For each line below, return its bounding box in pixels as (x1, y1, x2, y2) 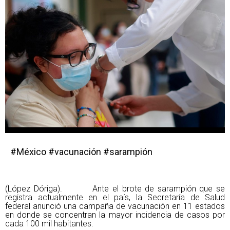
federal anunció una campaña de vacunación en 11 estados (5, 201, 225, 211)
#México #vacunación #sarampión (10, 146, 152, 157)
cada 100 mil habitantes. (5, 219, 93, 228)
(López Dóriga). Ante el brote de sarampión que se (5, 184, 225, 194)
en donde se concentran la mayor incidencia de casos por (5, 210, 225, 220)
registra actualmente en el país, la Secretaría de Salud (5, 193, 225, 202)
